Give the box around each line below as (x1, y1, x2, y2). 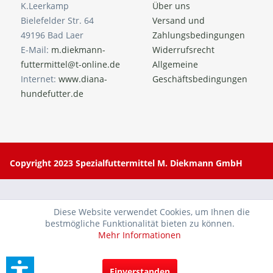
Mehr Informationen (98, 229, 181, 241)
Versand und (152, 15, 205, 27)
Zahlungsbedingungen (152, 29, 245, 41)
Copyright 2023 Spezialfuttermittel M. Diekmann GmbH (10, 157, 243, 169)
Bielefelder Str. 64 (21, 15, 94, 27)
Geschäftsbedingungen (152, 73, 247, 85)
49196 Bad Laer (21, 29, 83, 41)
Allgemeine (152, 58, 198, 71)
